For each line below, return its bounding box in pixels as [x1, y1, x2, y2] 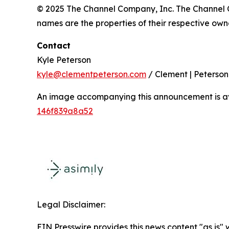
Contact [37, 40, 71, 51]
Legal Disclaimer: [37, 199, 105, 210]
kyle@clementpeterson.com [37, 68, 146, 79]
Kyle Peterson [37, 54, 91, 65]
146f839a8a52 [37, 105, 93, 116]
